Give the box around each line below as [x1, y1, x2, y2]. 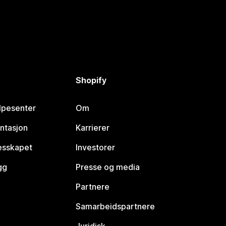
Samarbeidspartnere [76, 201, 155, 212]
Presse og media [76, 162, 140, 173]
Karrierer [76, 123, 110, 133]
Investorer [76, 142, 116, 153]
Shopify [76, 75, 107, 86]
